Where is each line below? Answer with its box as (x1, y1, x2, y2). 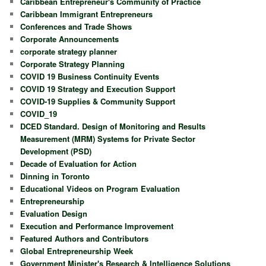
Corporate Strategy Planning (20, 58, 125, 69)
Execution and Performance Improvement (20, 220, 174, 232)
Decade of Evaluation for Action (20, 157, 137, 169)
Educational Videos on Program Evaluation (20, 182, 180, 194)
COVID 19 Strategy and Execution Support (20, 83, 176, 94)
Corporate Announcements (20, 33, 119, 45)
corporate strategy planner (20, 45, 118, 57)
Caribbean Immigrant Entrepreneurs (20, 8, 153, 20)
